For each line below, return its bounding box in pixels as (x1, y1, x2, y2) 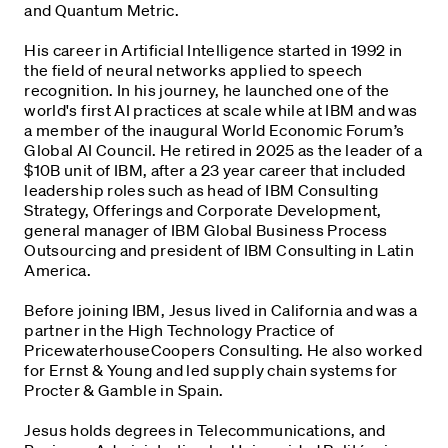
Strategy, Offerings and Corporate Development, (24, 199, 382, 220)
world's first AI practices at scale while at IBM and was (24, 99, 418, 120)
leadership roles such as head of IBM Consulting (24, 179, 379, 200)
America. (24, 259, 92, 280)
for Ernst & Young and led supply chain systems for (24, 359, 398, 380)
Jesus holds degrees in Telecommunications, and (24, 419, 386, 440)
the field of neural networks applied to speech (24, 59, 363, 80)
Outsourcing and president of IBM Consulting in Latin (24, 239, 415, 260)
